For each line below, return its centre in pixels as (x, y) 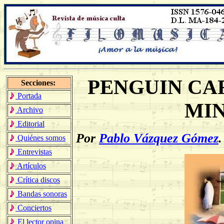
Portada (28, 96)
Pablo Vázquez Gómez (159, 138)
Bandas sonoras (41, 194)
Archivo (29, 110)
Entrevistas (34, 152)
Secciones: (39, 83)
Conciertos (33, 208)
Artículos (31, 166)
